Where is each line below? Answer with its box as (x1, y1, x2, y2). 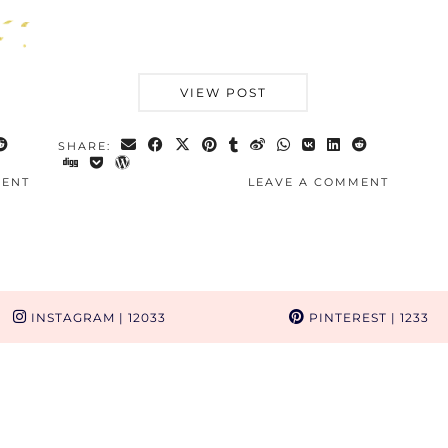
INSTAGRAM (26, 310, 115, 326)
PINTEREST (305, 310, 387, 326)
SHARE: (57, 139, 116, 154)
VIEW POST (179, 85, 267, 101)
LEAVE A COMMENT (247, 175, 389, 190)
